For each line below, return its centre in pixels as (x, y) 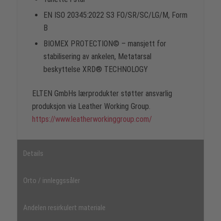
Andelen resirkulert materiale (64, 208)
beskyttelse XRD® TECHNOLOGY (95, 69)
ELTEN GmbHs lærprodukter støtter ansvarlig (102, 93)
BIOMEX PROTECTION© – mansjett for (105, 43)
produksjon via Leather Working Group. (91, 106)
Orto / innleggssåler (51, 181)
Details (33, 154)
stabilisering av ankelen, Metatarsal (97, 56)
